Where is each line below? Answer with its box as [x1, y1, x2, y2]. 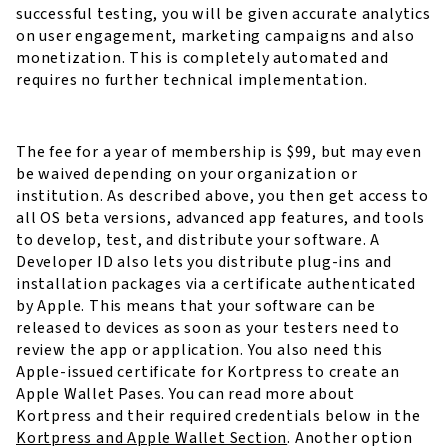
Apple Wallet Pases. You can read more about [16, 383, 355, 405]
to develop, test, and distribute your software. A [16, 229, 381, 251]
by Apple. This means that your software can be [16, 295, 376, 317]
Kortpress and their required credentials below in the [16, 405, 421, 427]
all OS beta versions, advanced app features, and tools [16, 207, 426, 229]
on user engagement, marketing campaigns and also [16, 25, 415, 47]
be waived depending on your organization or [16, 163, 358, 185]
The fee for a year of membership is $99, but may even [16, 141, 422, 163]
